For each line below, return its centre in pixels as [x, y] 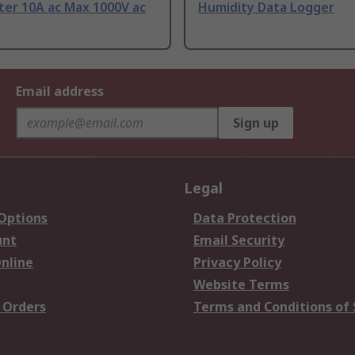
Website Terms [241, 285]
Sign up [256, 123]
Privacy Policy [237, 263]
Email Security [239, 240]
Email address [60, 92]
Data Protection [245, 218]
